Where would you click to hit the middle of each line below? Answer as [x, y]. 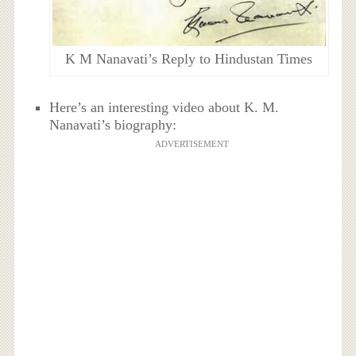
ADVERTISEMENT [192, 144]
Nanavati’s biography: [113, 125]
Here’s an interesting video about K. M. [164, 108]
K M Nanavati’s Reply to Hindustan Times [189, 59]
